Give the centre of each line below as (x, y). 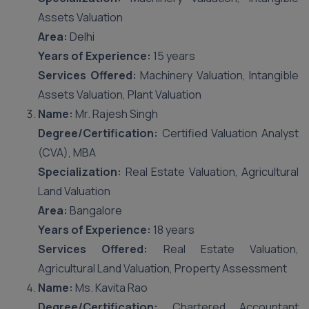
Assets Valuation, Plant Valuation (120, 94)
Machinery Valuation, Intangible (217, 75)
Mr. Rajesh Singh (116, 114)
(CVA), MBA (67, 152)
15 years (173, 56)
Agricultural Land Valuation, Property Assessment (162, 268)
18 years (173, 230)
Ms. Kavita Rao (110, 288)
